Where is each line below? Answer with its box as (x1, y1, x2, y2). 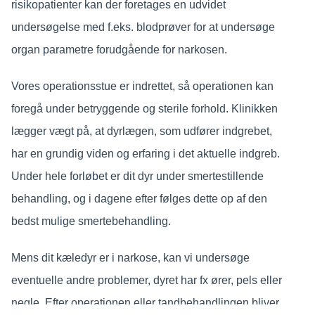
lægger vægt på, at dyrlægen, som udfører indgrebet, (11, 124, 272, 137)
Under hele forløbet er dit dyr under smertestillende (11, 169, 264, 182)
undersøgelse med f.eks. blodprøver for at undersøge (11, 20, 275, 33)
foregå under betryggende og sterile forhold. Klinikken (11, 102, 278, 115)
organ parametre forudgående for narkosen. (11, 43, 227, 56)
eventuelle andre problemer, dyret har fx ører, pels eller (11, 274, 282, 286)
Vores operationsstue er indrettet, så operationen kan (11, 79, 274, 92)
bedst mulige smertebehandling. (11, 214, 171, 227)
